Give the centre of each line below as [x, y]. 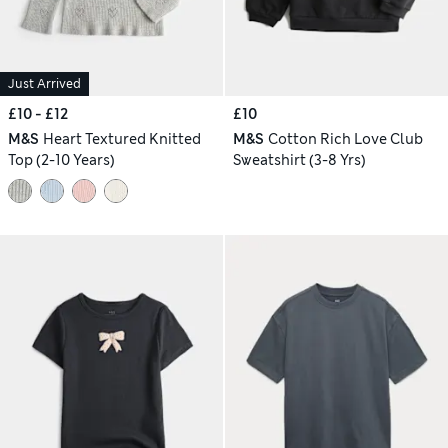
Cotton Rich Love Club [345, 138]
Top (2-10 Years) [61, 159]
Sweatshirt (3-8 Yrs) [299, 159]
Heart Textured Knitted [121, 138]
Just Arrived [44, 83]
